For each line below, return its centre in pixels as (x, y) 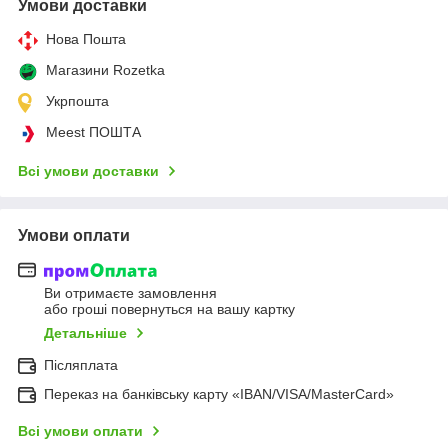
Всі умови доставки (88, 170)
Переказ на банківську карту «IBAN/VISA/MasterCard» (219, 394)
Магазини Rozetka (105, 69)
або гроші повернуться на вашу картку (169, 309)
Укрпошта (77, 100)
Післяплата (81, 365)
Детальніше (85, 333)
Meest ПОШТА (93, 131)
